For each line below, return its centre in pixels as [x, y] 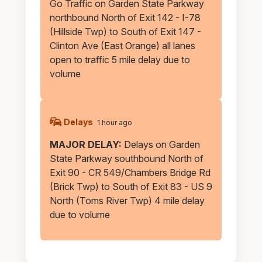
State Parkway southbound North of [126, 158]
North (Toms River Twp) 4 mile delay [127, 200]
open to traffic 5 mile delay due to [120, 59]
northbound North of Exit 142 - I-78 [125, 17]
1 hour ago [114, 122]
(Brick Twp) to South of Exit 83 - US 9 [131, 186]
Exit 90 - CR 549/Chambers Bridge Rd [130, 172]
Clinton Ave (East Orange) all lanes [122, 45]
